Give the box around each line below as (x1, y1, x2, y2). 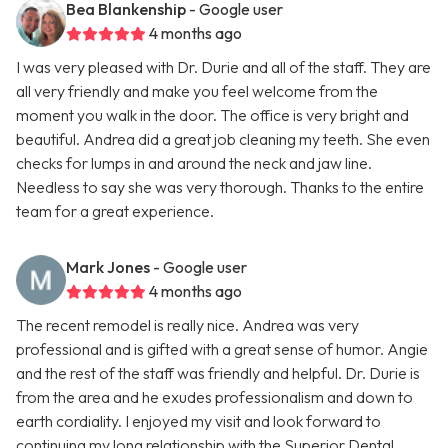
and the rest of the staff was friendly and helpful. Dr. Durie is (16, 363, 420, 384)
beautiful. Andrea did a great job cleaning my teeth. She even (16, 129, 430, 150)
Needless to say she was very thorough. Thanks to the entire (16, 177, 424, 198)
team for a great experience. (16, 201, 214, 222)
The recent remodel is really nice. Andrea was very (16, 315, 359, 336)
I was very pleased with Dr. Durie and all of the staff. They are (16, 57, 431, 78)
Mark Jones (66, 257, 150, 278)
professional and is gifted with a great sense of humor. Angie (16, 339, 428, 360)
